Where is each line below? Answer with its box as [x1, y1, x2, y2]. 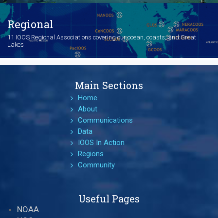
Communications [77, 116, 133, 125]
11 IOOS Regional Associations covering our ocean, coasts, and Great [7, 34, 196, 41]
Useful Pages [78, 192, 140, 205]
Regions [77, 149, 104, 159]
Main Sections [75, 79, 143, 92]
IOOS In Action [77, 138, 125, 147]
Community [77, 161, 115, 170]
